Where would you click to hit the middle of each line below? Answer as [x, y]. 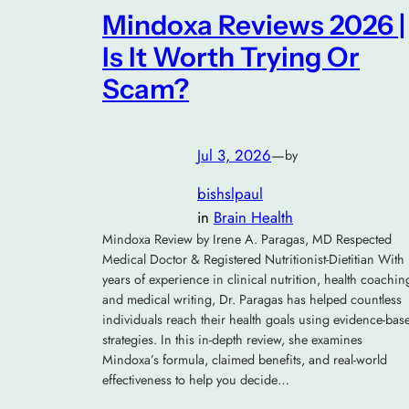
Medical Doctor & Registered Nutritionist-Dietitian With [253, 260]
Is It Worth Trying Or [231, 57]
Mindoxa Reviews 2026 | [254, 25]
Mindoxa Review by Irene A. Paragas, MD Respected [247, 240]
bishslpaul [230, 194]
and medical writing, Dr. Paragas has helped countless [252, 300]
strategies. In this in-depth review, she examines [232, 340]
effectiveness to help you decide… [196, 380]
